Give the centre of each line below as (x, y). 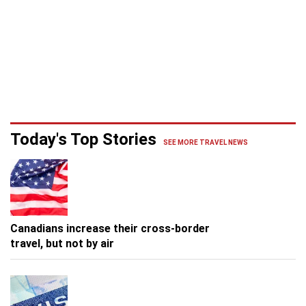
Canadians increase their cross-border (110, 229)
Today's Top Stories (83, 139)
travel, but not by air (62, 244)
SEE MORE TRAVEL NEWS (206, 142)
